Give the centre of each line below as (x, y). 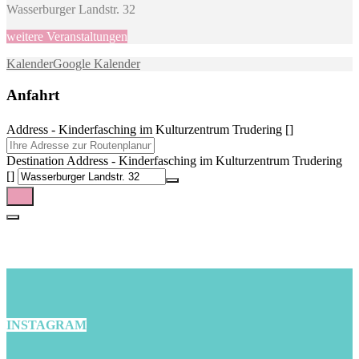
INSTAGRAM (46, 325)
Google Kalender (97, 63)
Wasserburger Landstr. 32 (71, 9)
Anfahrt (33, 95)
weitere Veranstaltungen (67, 36)
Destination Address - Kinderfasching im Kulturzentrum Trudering (174, 161)
